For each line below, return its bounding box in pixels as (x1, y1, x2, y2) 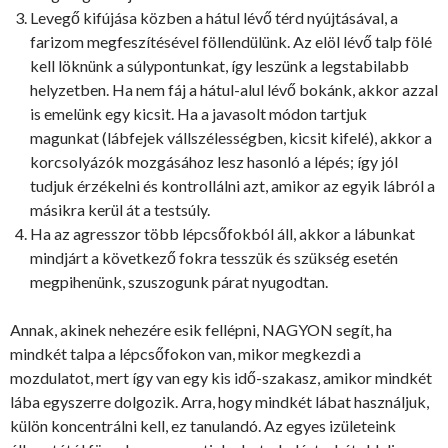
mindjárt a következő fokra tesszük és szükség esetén (30, 247, 398, 267)
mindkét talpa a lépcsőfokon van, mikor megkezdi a (10, 343, 361, 363)
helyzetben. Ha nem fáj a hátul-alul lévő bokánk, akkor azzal (30, 79, 438, 99)
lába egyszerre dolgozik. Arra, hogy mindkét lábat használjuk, (10, 391, 429, 411)
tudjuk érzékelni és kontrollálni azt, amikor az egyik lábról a (30, 175, 435, 195)
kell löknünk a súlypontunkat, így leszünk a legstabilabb (30, 55, 409, 75)
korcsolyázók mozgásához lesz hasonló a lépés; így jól (30, 151, 398, 171)
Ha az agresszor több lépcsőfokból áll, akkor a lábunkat (30, 223, 415, 243)
